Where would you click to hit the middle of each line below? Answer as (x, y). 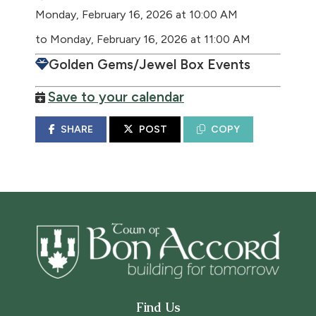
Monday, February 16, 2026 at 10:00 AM (136, 14)
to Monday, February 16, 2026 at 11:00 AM (143, 39)
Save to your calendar (116, 97)
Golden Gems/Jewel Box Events (150, 65)
